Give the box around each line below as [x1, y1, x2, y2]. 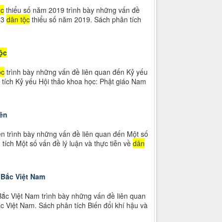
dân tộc [6, 14, 30, 25]
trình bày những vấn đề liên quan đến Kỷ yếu [4, 67, 148, 77]
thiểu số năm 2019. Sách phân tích [29, 14, 141, 25]
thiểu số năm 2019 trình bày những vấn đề [3, 5, 140, 15]
